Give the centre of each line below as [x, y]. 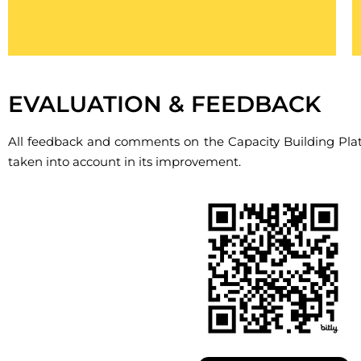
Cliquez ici [54, 82]
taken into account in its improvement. [124, 161]
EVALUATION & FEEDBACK [164, 104]
